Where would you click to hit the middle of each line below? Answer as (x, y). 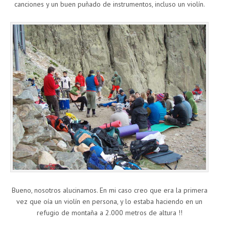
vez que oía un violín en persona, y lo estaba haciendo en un (109, 201)
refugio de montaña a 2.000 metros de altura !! (109, 212)
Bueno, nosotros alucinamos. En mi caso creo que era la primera (109, 190)
